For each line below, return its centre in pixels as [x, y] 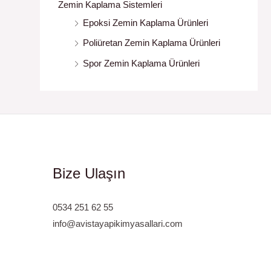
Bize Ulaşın [89, 173]
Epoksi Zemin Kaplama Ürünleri [145, 22]
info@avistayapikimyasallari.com [118, 224]
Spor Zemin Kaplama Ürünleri [141, 64]
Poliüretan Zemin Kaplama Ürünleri [152, 43]
